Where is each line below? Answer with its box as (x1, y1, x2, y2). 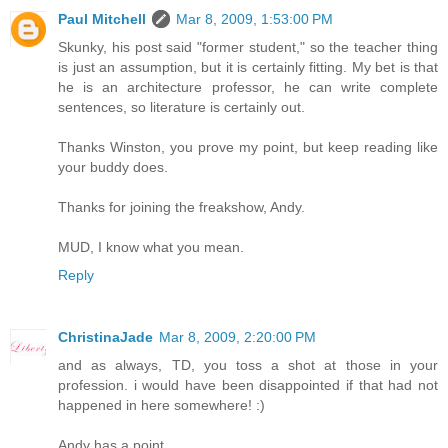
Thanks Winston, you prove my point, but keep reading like (58, 138, 438, 155)
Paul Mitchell (58, 10, 146, 27)
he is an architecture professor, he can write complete (58, 78, 438, 95)
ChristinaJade (58, 328, 153, 345)
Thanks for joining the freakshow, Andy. (58, 198, 305, 215)
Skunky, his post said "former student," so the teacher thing (58, 38, 438, 55)
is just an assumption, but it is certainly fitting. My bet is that (58, 58, 438, 75)
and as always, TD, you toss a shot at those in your (58, 356, 438, 373)
